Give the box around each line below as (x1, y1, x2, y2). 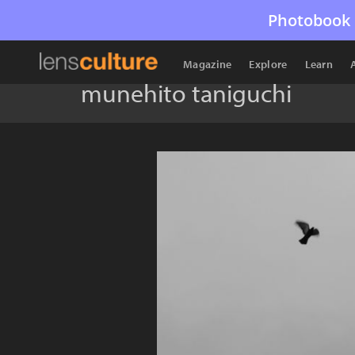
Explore (249, 57, 288, 71)
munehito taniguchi (81, 77, 292, 109)
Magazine (183, 57, 232, 71)
